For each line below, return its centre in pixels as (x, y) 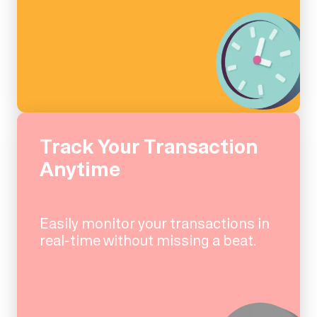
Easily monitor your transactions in (155, 223)
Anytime (80, 169)
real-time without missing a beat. (148, 240)
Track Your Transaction (149, 146)
